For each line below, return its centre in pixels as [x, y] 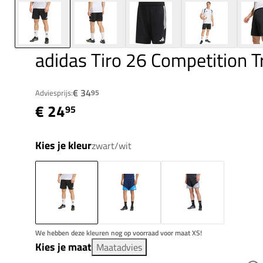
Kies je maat [63, 247]
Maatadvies [119, 247]
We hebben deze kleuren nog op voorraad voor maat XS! [119, 233]
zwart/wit [112, 146]
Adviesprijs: [54, 93]
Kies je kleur [63, 146]
